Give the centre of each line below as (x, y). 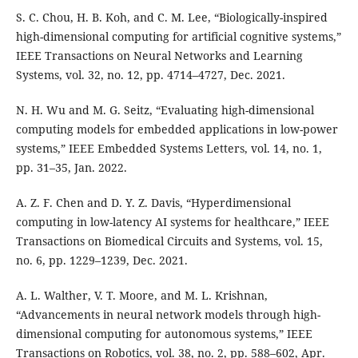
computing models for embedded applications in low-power (177, 129)
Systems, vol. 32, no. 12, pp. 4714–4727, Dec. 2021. (150, 75)
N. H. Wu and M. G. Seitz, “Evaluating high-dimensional (165, 110)
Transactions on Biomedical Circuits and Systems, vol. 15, (169, 241)
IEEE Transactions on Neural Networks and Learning (159, 56)
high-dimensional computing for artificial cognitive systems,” (178, 37)
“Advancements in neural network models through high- (168, 315)
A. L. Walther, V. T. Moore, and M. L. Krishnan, (141, 296)
